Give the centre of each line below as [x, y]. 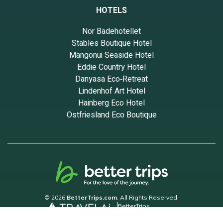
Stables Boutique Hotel [111, 43]
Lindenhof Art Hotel [111, 91]
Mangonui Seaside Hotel [111, 55]
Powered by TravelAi [148, 213]
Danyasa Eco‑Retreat [111, 79]
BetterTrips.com [92, 197]
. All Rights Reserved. [148, 197]
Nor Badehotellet [111, 31]
